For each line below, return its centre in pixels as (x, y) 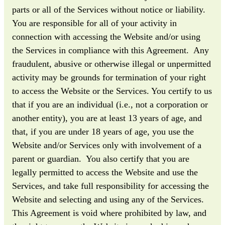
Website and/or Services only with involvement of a (107, 145)
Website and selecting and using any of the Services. (109, 199)
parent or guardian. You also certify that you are (101, 158)
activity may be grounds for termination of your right (109, 77)
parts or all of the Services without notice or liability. (109, 9)
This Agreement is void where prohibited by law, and (109, 213)
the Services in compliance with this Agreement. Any (110, 50)
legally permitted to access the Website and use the (105, 172)
